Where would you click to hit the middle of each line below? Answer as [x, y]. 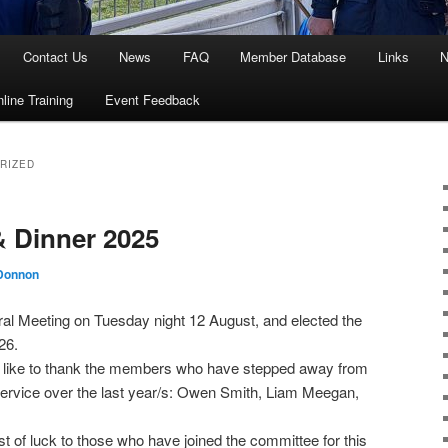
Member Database [293, 57]
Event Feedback [152, 100]
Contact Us [55, 57]
